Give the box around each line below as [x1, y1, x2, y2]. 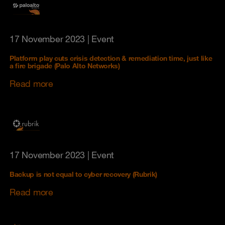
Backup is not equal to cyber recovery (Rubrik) [10, 170, 157, 179]
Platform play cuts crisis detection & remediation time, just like [10, 54, 212, 63]
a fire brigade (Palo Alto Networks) [10, 61, 120, 70]
